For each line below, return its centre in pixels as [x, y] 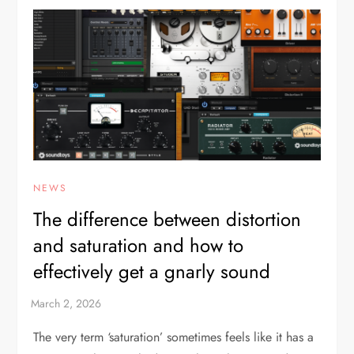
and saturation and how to [139, 246]
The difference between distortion [168, 220]
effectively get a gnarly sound [152, 272]
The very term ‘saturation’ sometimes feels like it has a [174, 337]
